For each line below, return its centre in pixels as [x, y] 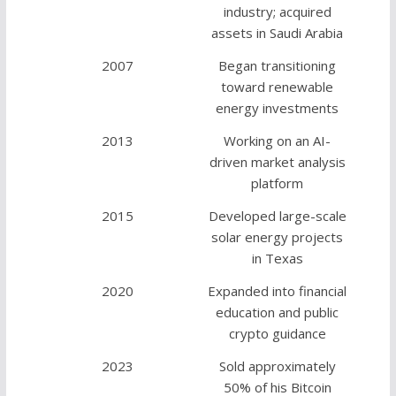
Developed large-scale [277, 216]
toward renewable [278, 87]
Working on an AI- [278, 141]
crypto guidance [277, 334]
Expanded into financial [278, 291]
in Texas [277, 259]
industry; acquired [277, 12]
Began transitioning [278, 66]
